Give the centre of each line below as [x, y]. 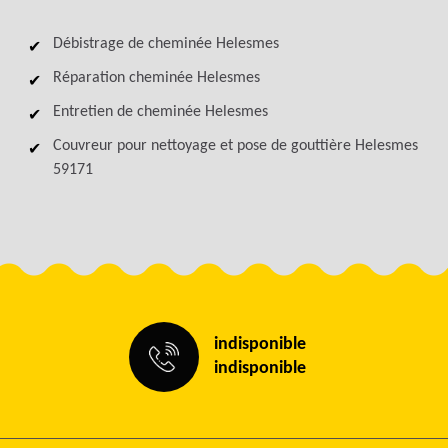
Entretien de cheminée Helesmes [160, 112]
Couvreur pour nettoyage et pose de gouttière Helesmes [235, 146]
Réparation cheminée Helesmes [156, 78]
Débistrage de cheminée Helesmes [165, 44]
